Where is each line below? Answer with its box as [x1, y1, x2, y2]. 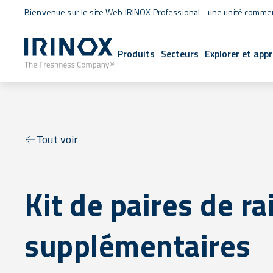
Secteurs [161, 46, 199, 61]
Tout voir [37, 131, 79, 147]
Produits [118, 46, 155, 61]
